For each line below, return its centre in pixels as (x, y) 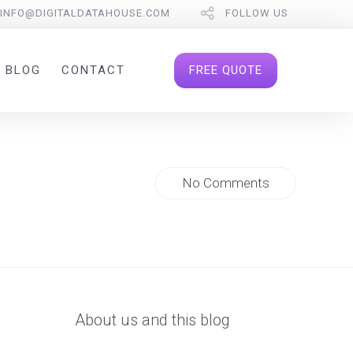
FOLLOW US (256, 13)
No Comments (226, 183)
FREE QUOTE (226, 70)
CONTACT (93, 71)
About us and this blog (153, 320)
